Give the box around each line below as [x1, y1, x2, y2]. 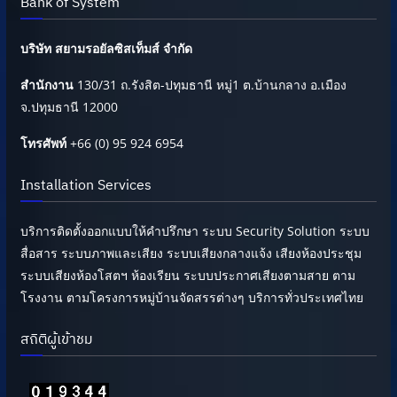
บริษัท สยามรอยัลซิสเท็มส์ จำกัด [19, 39, 192, 57]
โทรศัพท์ [19, 134, 66, 152]
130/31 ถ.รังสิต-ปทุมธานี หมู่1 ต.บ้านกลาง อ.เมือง [73, 75, 346, 93]
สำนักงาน [19, 75, 74, 93]
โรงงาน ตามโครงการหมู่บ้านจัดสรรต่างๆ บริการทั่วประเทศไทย [19, 288, 363, 306]
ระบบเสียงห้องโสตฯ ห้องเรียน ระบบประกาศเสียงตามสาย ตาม [19, 266, 355, 284]
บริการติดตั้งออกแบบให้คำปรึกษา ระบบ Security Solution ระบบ [19, 222, 370, 239]
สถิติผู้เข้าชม [19, 329, 93, 347]
